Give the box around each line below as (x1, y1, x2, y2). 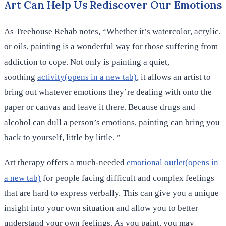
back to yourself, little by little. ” (4, 133, 121, 143)
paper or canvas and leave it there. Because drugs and (4, 102, 195, 112)
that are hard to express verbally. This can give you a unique (4, 188, 219, 198)
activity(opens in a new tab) (37, 72, 137, 82)
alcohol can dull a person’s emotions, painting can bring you (4, 118, 220, 128)
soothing (4, 72, 37, 82)
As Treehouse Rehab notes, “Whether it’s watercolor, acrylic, (4, 27, 221, 37)
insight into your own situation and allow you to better (4, 203, 198, 213)
